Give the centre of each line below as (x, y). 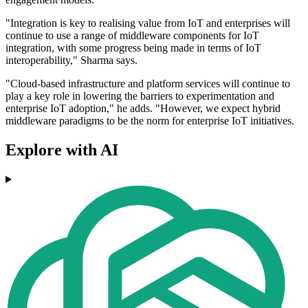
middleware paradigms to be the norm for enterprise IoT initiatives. (150, 121)
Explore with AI (62, 150)
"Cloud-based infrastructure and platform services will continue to (148, 84)
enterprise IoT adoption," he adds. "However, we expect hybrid (143, 109)
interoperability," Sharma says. (71, 60)
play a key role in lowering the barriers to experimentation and (140, 96)
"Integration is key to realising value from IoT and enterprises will (148, 23)
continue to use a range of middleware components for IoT (132, 36)
